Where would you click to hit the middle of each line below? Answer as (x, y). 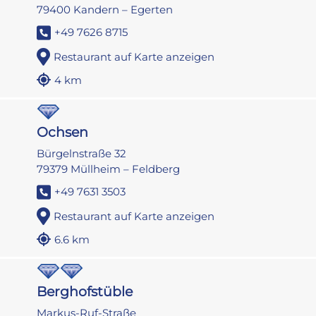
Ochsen (63, 133)
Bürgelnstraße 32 (82, 154)
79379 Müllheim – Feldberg (109, 169)
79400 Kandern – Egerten (105, 10)
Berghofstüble (85, 292)
